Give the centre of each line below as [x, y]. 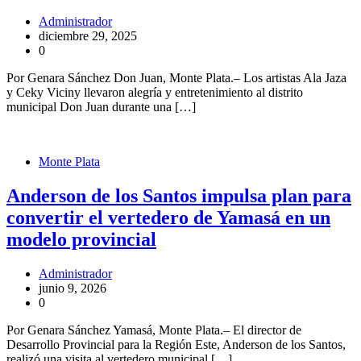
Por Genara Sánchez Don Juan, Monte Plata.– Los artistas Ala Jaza [176, 78]
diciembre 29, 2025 [88, 36]
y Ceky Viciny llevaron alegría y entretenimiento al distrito [155, 93]
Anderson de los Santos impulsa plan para [179, 196]
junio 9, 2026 [73, 288]
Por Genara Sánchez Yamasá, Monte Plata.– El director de [154, 330]
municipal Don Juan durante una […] [101, 107]
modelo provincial [81, 240]
